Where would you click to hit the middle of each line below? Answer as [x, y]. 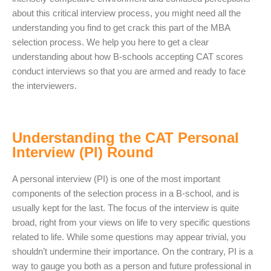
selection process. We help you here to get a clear [110, 42]
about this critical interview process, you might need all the [126, 13]
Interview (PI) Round [83, 152]
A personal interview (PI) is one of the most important [116, 179]
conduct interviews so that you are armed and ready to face [129, 71]
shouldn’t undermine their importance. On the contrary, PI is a [132, 252]
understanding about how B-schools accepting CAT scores [128, 56]
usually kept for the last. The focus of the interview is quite [126, 208]
